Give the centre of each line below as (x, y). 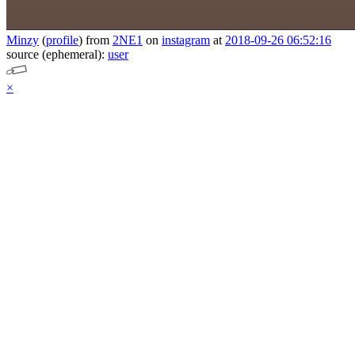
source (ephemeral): (57, 54)
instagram (186, 40)
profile (62, 40)
